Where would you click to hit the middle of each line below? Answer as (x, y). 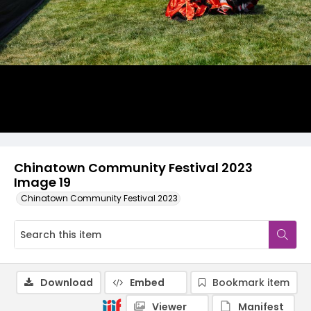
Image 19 (42, 182)
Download (67, 283)
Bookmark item (251, 283)
